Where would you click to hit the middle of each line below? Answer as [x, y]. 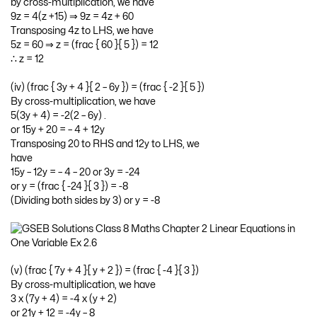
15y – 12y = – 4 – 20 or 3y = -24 [75, 172]
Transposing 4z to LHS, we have [82, 31]
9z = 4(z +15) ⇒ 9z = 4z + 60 [72, 17]
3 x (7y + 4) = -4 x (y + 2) [64, 299]
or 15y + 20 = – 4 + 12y [58, 129]
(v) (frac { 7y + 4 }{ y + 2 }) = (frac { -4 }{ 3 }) [105, 271]
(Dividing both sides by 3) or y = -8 [85, 200]
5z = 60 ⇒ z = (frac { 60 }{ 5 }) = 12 [85, 45]
